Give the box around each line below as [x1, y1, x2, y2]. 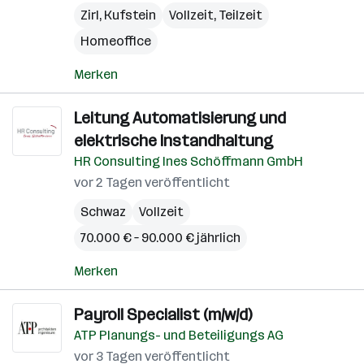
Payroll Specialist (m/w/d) [74, 305, 252, 324]
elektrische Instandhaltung [74, 131, 273, 150]
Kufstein [104, 7, 156, 23]
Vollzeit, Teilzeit [169, 7, 262, 23]
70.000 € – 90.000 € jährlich [80, 230, 240, 245]
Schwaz [80, 204, 126, 219]
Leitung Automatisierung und [74, 108, 286, 128]
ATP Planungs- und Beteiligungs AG [74, 327, 284, 343]
